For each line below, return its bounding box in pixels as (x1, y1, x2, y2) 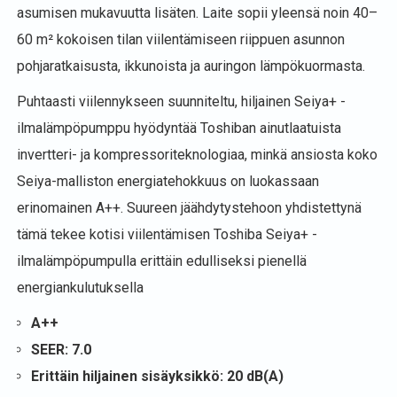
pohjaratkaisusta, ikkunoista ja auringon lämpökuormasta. (17, 58, 365, 74)
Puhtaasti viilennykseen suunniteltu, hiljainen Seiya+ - (17, 93, 346, 110)
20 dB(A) (227, 368, 284, 385)
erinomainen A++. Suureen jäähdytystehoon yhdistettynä (17, 199, 362, 216)
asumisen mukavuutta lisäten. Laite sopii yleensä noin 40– (17, 4, 378, 21)
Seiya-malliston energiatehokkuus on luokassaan (17, 173, 319, 190)
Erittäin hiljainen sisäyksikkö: (31, 368, 227, 385)
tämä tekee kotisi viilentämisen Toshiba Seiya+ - (17, 226, 317, 243)
